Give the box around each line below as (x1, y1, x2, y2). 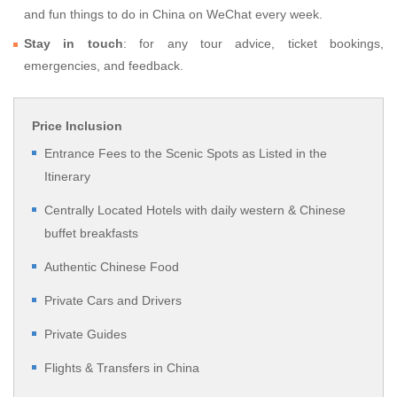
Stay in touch (24, 36, 123, 51)
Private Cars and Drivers (44, 293, 182, 308)
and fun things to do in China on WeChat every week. (24, 7, 323, 22)
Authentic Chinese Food (44, 260, 179, 275)
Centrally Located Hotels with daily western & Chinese (44, 203, 346, 218)
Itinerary (44, 169, 90, 184)
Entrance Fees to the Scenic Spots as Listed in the (44, 146, 327, 161)
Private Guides (44, 327, 127, 342)
